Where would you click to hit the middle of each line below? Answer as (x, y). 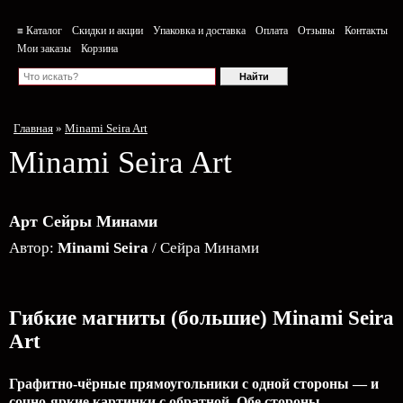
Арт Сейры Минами (83, 221)
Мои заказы (44, 49)
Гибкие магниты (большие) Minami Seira (201, 318)
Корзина (99, 49)
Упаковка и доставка (199, 31)
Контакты (366, 31)
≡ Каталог (40, 31)
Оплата (272, 31)
